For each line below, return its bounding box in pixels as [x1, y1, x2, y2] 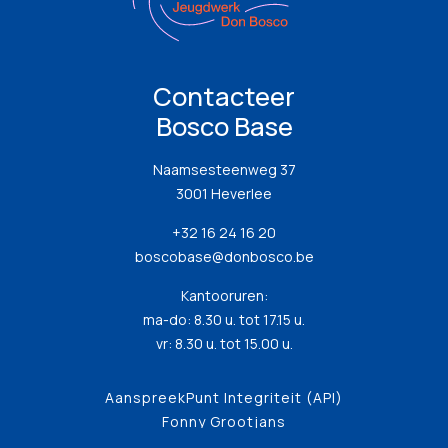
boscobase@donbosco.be [134, 247, 314, 266]
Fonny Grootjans [162, 412, 286, 431]
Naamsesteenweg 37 [152, 160, 296, 179]
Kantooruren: [180, 286, 268, 305]
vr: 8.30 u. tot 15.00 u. [155, 334, 293, 353]
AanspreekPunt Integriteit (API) [105, 388, 343, 407]
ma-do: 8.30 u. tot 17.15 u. [143, 310, 305, 329]
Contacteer [153, 79, 295, 114]
